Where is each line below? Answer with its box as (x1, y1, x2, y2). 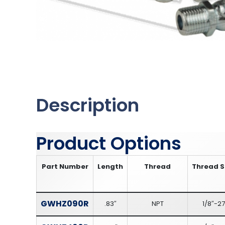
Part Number (41, 161, 88, 171)
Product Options (36, 130, 181, 156)
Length (97, 161, 123, 171)
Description (36, 92, 139, 118)
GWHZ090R (41, 197, 89, 209)
